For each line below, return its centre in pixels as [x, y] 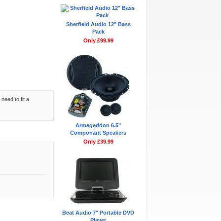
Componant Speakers [98, 133]
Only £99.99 [98, 40]
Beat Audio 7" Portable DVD [98, 213]
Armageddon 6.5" [98, 125]
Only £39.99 [98, 142]
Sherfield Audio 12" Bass [98, 24]
